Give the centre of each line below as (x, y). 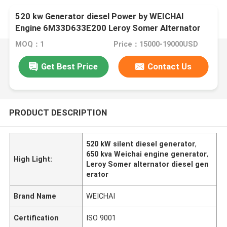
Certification (36, 218)
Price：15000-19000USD (156, 44)
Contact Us (170, 66)
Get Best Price (70, 66)
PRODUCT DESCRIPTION (58, 112)
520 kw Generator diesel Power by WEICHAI (100, 16)
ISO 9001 (101, 218)
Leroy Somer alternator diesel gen (148, 164)
